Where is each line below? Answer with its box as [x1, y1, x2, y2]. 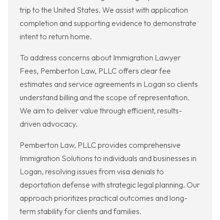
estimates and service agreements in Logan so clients [20, 79, 198, 89]
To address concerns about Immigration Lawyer [20, 53, 181, 63]
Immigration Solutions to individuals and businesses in [20, 153, 196, 164]
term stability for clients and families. [20, 206, 141, 217]
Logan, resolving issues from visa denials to [20, 166, 164, 177]
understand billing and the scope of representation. [20, 92, 190, 103]
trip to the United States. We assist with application [20, 5, 188, 15]
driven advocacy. [20, 119, 78, 129]
